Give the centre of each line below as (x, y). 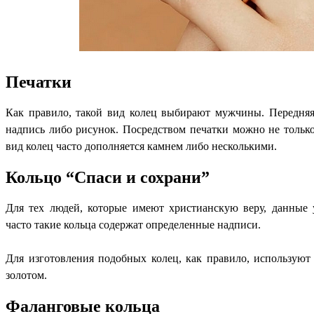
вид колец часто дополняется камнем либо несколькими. (141, 146)
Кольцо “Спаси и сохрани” (108, 177)
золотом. (26, 275)
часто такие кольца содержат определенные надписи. (133, 224)
